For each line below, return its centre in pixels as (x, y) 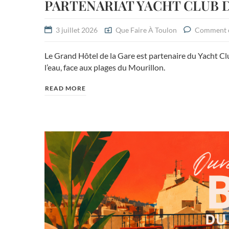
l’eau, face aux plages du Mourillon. (105, 67)
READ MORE (65, 88)
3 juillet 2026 (77, 30)
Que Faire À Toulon (146, 30)
